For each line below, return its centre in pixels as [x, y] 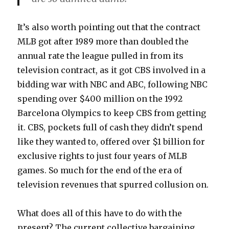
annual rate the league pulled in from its [101, 55]
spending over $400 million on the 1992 [100, 98]
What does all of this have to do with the [100, 213]
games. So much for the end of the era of [100, 170]
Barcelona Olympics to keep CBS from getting [112, 113]
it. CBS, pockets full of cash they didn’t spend [110, 127]
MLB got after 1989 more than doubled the [103, 41]
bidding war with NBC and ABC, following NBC [113, 84]
